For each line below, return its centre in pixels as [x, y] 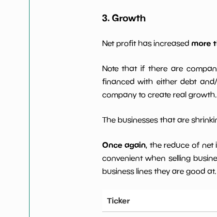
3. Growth [124, 17]
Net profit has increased [147, 43]
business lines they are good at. [159, 171]
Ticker [118, 201]
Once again [124, 145]
